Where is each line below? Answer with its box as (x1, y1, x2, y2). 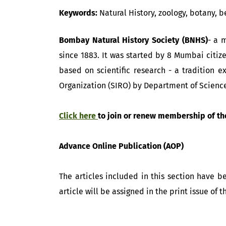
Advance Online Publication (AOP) (59, 141, 184, 151)
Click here (59, 111, 98, 121)
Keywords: (59, 8, 97, 18)
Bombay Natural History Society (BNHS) (59, 35, 208, 45)
